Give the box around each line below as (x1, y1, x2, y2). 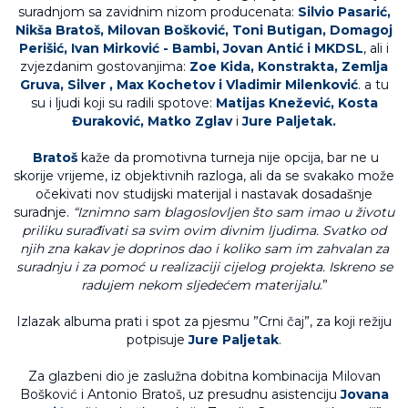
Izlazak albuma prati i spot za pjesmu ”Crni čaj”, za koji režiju (16, 313, 392, 330)
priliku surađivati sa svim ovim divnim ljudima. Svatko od (22, 222, 386, 239)
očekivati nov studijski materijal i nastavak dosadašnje (36, 186, 372, 202)
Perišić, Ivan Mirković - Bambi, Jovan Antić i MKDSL (19, 40, 363, 56)
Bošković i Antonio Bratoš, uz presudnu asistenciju (19, 386, 341, 403)
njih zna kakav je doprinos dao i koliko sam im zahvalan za (19, 240, 389, 257)
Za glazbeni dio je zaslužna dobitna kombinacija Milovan (27, 368, 381, 384)
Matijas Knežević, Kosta (215, 95, 378, 111)
